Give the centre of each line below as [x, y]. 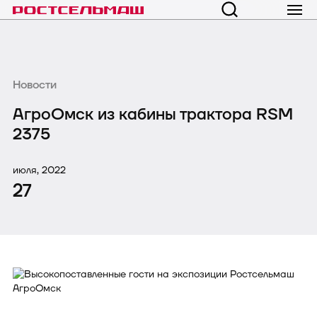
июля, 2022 [39, 170]
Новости [35, 85]
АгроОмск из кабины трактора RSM [153, 114]
